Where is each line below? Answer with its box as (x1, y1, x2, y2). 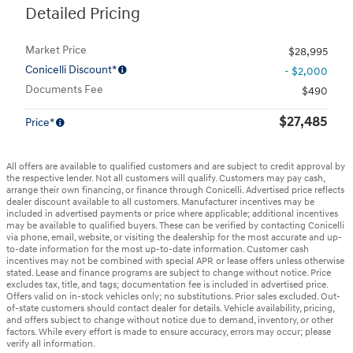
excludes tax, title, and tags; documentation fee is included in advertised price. (6, 279, 328, 292)
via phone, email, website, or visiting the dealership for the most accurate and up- (6, 232, 342, 244)
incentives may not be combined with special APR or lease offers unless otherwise (6, 255, 344, 268)
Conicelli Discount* (25, 63, 117, 77)
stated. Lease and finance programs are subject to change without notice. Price (6, 267, 331, 280)
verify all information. (6, 338, 95, 351)
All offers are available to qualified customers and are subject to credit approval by (6, 161, 345, 173)
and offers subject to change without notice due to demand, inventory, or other (6, 314, 333, 327)
